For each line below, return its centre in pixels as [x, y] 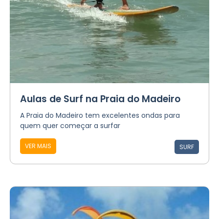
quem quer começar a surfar [70, 126]
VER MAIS [38, 146]
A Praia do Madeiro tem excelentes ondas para [100, 115]
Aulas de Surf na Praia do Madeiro [100, 99]
